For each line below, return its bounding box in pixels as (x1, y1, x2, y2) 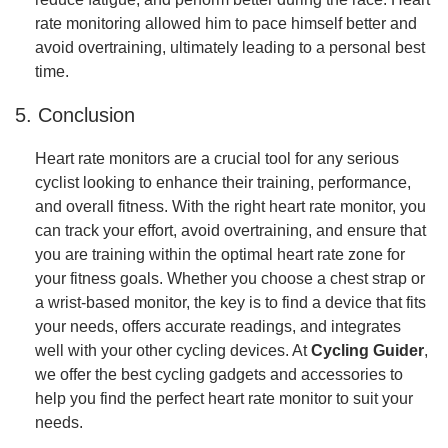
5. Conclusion (15, 104, 135, 127)
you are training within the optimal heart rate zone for (35, 245, 405, 263)
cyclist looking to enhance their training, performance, (35, 173, 411, 191)
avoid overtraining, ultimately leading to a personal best (35, 38, 425, 56)
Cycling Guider (311, 341, 424, 359)
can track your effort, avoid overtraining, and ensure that (35, 221, 426, 239)
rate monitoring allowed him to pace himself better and (35, 14, 417, 32)
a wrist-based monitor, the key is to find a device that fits (35, 293, 426, 311)
